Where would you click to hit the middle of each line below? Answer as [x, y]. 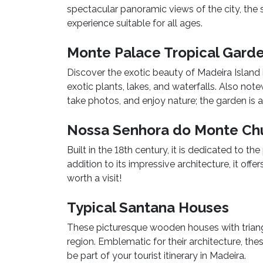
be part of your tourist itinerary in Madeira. [156, 256]
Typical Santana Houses [148, 208]
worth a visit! [94, 178]
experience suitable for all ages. [135, 23]
